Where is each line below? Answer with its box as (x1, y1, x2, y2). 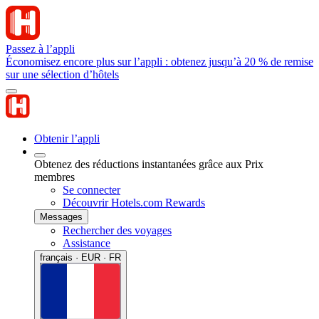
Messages (40, 211, 83, 222)
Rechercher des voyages (63, 224, 172, 236)
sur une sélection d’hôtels (6, 68, 119, 80)
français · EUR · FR (40, 252, 121, 263)
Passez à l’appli (6, 43, 75, 55)
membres (34, 171, 75, 183)
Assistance (63, 237, 110, 249)
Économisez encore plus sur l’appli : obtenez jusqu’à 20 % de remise (6, 56, 313, 68)
